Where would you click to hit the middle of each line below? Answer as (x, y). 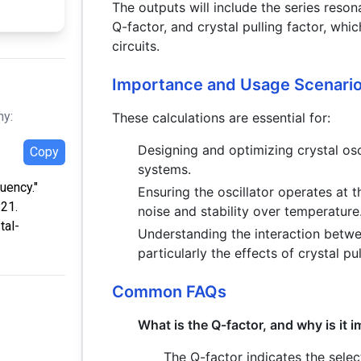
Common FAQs (170, 292)
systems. (165, 169)
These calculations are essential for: (222, 118)
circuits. (136, 46)
